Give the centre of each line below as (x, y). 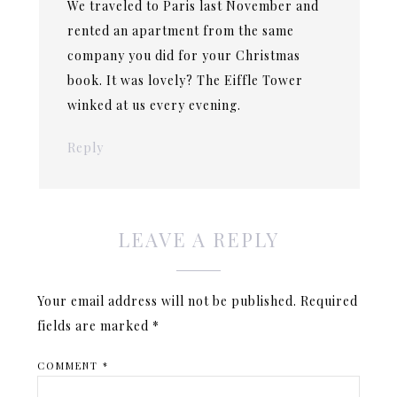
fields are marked (95, 325)
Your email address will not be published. (167, 300)
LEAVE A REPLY (198, 239)
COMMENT (70, 365)
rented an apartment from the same (181, 30)
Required (330, 300)
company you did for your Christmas (184, 55)
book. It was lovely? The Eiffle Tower (186, 80)
